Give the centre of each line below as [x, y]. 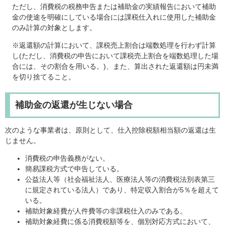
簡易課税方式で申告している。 [74, 169]
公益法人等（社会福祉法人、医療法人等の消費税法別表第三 [120, 180]
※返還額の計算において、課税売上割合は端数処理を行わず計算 [114, 45]
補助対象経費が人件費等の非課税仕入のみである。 [106, 211]
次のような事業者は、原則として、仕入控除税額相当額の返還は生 [110, 130]
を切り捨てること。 [44, 77]
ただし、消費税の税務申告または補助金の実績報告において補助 [114, 7]
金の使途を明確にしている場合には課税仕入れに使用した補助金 [114, 17]
